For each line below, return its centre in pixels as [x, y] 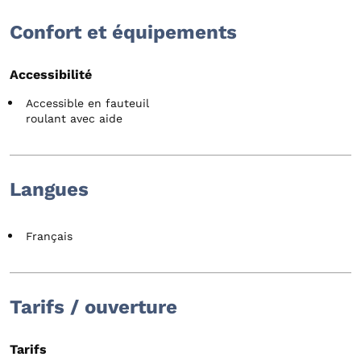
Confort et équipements [123, 33]
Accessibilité [51, 75]
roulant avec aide [74, 119]
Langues [49, 190]
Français [49, 237]
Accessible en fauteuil [87, 104]
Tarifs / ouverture [93, 307]
